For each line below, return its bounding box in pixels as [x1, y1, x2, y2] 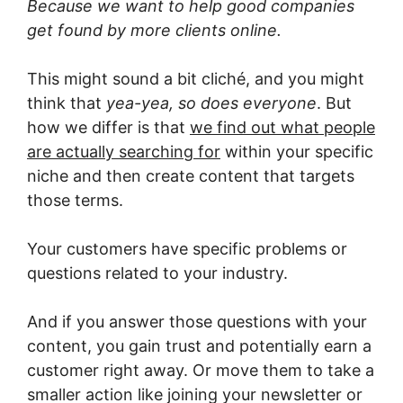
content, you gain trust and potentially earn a [27, 336, 372, 355]
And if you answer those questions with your [27, 312, 367, 331]
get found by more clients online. [27, 21, 282, 40]
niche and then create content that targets [27, 166, 354, 185]
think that [27, 94, 106, 112]
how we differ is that [27, 118, 190, 137]
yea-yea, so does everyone [106, 94, 317, 112]
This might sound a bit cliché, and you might [27, 69, 364, 88]
